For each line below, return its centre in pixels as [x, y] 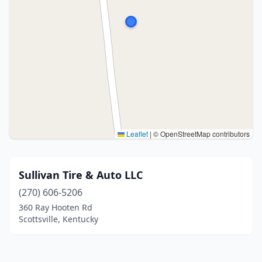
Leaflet [136, 134]
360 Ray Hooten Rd [56, 207]
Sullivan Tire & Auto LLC [81, 175]
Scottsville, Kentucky [58, 219]
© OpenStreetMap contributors [201, 134]
